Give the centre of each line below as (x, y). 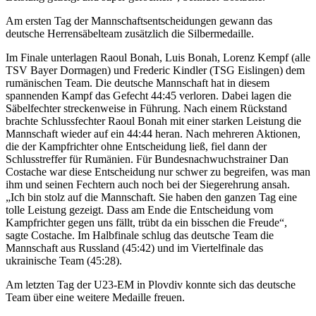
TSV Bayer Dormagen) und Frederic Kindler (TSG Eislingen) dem (155, 71)
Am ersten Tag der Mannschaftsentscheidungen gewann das (139, 21)
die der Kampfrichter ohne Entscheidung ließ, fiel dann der (136, 147)
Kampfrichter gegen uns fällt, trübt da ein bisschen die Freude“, (146, 223)
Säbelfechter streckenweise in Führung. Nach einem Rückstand (146, 109)
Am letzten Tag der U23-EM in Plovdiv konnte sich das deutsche (151, 285)
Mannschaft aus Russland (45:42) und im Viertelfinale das (134, 248)
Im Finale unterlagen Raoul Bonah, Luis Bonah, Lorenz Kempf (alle (158, 58)
